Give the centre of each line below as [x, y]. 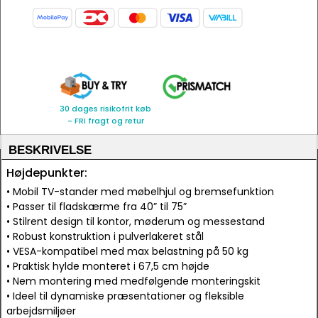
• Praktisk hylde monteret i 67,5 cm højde [108, 266]
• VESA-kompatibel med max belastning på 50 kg [127, 251]
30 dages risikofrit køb [105, 109]
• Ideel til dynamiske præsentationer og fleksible [125, 296]
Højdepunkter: [47, 173]
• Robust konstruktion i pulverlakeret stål [105, 236]
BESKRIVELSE [50, 150]
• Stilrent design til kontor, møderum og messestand [136, 221]
